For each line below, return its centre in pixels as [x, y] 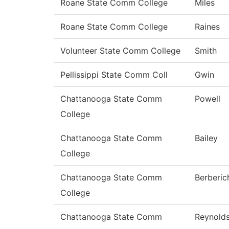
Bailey [206, 138]
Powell [208, 99]
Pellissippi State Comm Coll [114, 75]
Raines [207, 27]
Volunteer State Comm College [120, 51]
